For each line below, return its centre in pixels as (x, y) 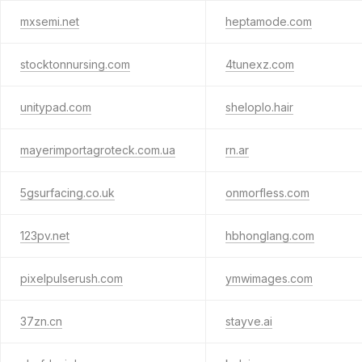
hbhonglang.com (269, 236)
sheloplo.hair (259, 107)
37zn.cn (41, 321)
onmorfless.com (267, 193)
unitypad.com (56, 107)
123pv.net (45, 236)
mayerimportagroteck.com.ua (98, 150)
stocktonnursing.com (75, 64)
